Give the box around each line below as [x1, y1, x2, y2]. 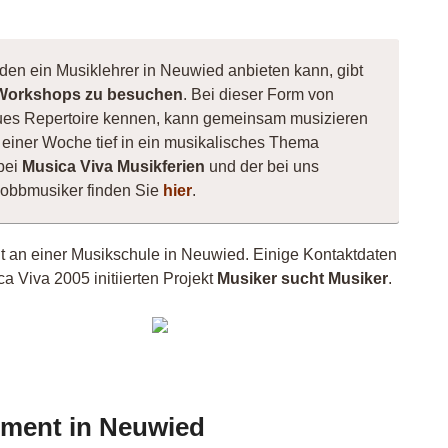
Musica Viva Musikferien [22, 158, 205, 175]
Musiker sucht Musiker [217, 270, 388, 287]
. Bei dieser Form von [183, 86, 334, 103]
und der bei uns [205, 158, 319, 175]
